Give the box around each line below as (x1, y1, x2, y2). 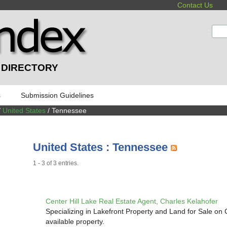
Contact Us (177, 1, 213, 9)
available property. (45, 217, 104, 225)
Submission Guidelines (21, 91, 94, 99)
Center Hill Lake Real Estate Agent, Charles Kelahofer (45, 197, 218, 205)
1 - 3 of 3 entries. (33, 160, 79, 167)
